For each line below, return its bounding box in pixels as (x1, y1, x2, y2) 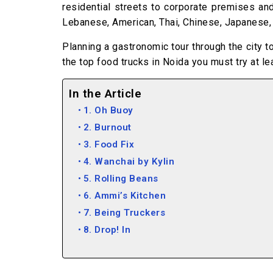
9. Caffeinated (83, 241, 150, 252)
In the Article (69, 87, 141, 101)
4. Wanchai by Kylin (83, 156, 175, 167)
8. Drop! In (83, 224, 131, 235)
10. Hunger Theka (83, 258, 166, 269)
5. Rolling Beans (83, 173, 158, 184)
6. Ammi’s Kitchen (83, 190, 166, 201)
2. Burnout (83, 122, 132, 133)
